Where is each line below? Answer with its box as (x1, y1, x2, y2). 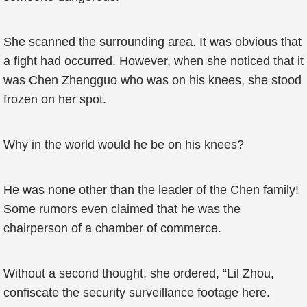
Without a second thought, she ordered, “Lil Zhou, (3, 267, 274, 280)
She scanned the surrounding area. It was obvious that (3, 35, 302, 49)
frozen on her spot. (3, 93, 106, 106)
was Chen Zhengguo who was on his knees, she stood (3, 73, 302, 87)
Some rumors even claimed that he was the (3, 202, 241, 216)
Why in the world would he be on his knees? (3, 138, 244, 151)
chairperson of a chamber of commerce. (3, 221, 221, 235)
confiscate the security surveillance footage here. (3, 286, 270, 299)
